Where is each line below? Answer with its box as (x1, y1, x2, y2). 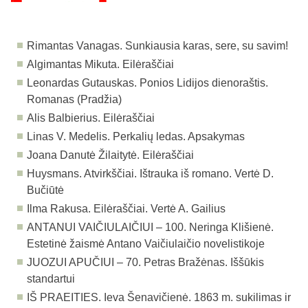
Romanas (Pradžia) (27, 93, 122, 106)
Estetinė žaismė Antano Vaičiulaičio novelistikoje (27, 238, 265, 250)
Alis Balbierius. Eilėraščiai (27, 112, 155, 124)
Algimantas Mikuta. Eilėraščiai (27, 58, 175, 71)
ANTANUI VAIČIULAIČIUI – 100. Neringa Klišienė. (27, 221, 274, 234)
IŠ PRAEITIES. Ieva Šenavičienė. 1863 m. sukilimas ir (27, 291, 291, 304)
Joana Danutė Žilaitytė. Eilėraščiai (27, 149, 195, 162)
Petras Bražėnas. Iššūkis (144, 256, 265, 269)
